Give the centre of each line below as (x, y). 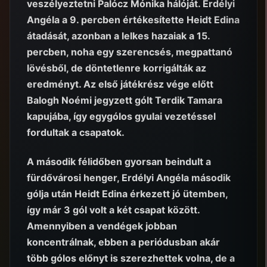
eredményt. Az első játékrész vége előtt (120, 84)
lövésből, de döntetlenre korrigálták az (117, 68)
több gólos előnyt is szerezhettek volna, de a (131, 258)
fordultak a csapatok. (76, 133)
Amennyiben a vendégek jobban (102, 226)
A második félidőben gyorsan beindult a (119, 161)
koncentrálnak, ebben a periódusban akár (123, 242)
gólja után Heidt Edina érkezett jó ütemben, (127, 193)
